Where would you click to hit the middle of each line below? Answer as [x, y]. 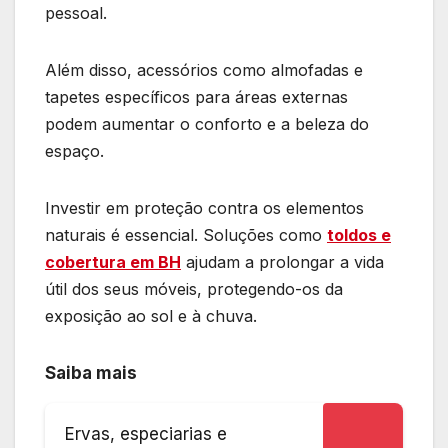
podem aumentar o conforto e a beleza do [207, 124]
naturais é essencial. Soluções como [186, 235]
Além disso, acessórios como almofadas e [204, 70]
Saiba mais [91, 373]
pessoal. [78, 13]
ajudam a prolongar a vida [282, 262]
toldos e [359, 235]
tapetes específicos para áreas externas [196, 97]
